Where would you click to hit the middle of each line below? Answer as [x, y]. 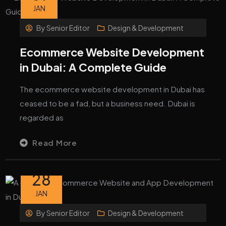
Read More [55, 142]
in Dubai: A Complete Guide [93, 67]
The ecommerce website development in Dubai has [112, 89]
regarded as [42, 117]
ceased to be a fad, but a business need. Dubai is [108, 103]
